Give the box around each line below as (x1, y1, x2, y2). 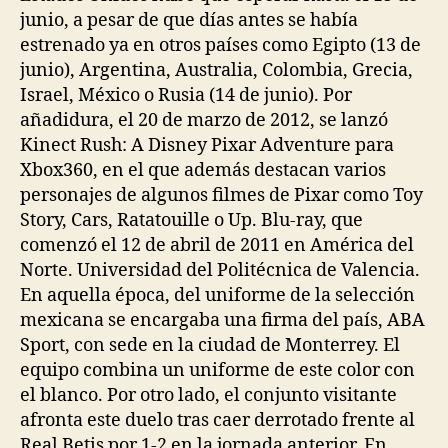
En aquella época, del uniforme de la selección (20, 283, 415, 307)
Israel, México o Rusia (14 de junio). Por (20, 83, 352, 107)
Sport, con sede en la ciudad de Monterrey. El (20, 333, 400, 357)
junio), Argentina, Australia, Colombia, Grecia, (20, 58, 413, 82)
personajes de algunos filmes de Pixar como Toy (20, 183, 423, 207)
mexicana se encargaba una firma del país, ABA (20, 308, 425, 332)
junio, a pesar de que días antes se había (20, 8, 358, 32)
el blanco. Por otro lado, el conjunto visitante (20, 383, 397, 407)
